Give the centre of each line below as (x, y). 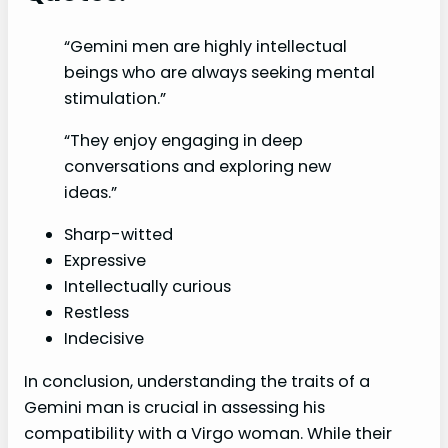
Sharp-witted (118, 235)
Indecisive (104, 339)
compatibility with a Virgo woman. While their (208, 433)
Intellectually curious (147, 287)
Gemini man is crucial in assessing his (174, 407)
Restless (96, 313)
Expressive (105, 261)
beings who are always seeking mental (219, 72)
